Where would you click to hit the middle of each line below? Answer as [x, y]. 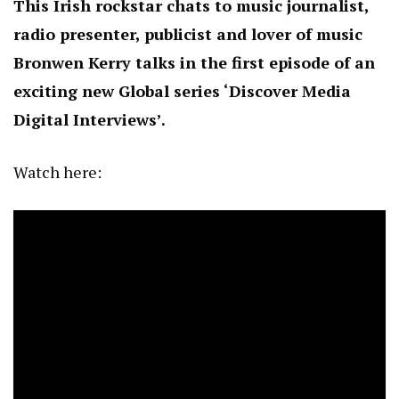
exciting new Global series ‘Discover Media [182, 91]
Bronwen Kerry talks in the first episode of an [194, 63]
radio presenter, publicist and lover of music [188, 34]
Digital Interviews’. [90, 120]
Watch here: [57, 172]
